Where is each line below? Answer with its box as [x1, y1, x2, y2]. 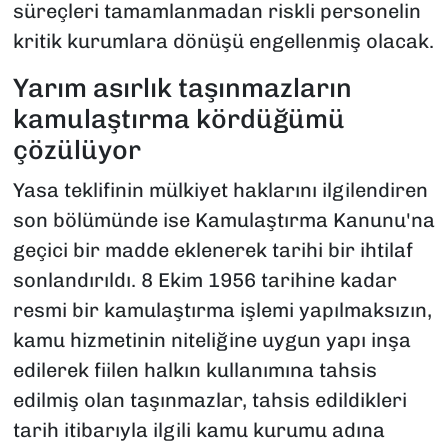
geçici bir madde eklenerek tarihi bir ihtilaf [12, 237, 413, 262]
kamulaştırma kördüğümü [12, 103, 345, 136]
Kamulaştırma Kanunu [194, 207, 406, 232]
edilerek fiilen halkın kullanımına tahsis [12, 357, 377, 382]
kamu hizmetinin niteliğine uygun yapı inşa [12, 327, 411, 352]
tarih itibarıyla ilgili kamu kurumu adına [12, 417, 385, 442]
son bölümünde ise [12, 207, 195, 232]
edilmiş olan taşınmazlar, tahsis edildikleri [12, 387, 407, 412]
